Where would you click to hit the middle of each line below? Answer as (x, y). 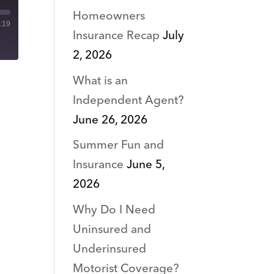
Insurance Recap (117, 36)
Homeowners (109, 17)
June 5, (146, 165)
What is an (101, 81)
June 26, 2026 (110, 120)
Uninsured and (112, 229)
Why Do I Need (114, 210)
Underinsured (110, 249)
